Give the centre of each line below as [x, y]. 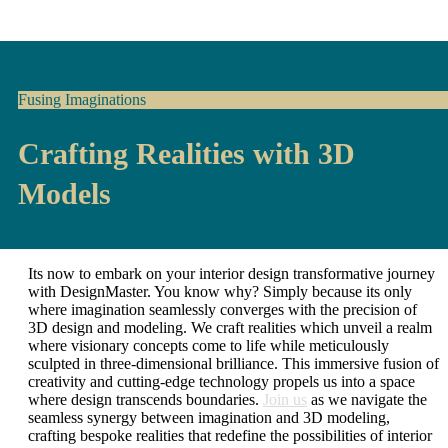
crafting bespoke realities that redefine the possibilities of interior [230, 436]
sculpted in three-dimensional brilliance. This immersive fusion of [233, 364]
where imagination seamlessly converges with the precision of [222, 310]
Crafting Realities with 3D [186, 154]
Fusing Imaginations [82, 100]
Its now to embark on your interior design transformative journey [231, 274]
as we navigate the [367, 400]
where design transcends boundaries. [145, 400]
